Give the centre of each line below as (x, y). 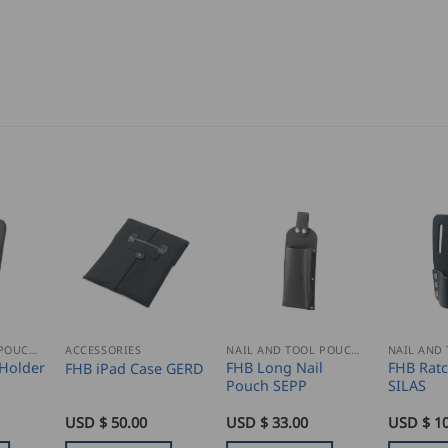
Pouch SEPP (267, 385)
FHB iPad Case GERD (135, 369)
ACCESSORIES (103, 349)
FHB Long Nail (275, 367)
